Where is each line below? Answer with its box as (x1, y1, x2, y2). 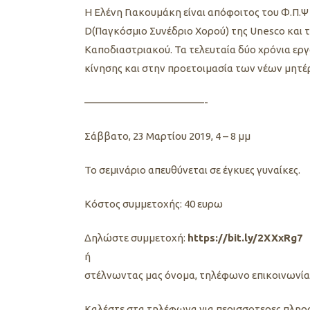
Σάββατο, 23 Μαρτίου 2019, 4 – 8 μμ (84, 129, 250, 142)
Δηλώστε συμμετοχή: (84, 231, 188, 244)
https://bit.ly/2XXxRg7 (188, 231, 303, 244)
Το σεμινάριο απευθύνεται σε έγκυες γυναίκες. (84, 163, 300, 176)
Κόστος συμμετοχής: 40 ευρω (84, 197, 223, 210)
